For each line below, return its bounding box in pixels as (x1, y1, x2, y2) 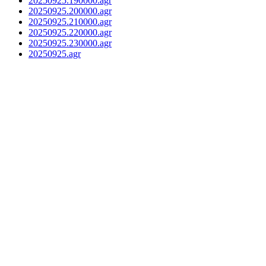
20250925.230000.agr (28, 37, 112, 48)
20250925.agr (28, 48, 81, 59)
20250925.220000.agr (28, 27, 112, 37)
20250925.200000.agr (28, 5, 112, 16)
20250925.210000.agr (28, 16, 112, 27)
